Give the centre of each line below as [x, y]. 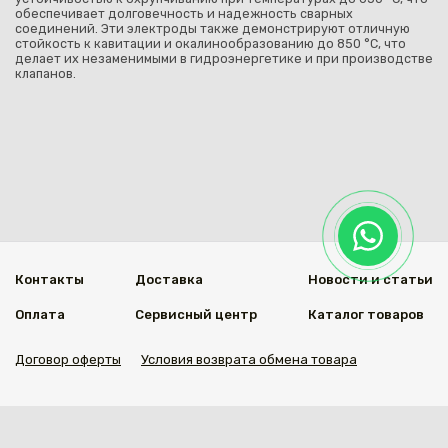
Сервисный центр [196, 314]
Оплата [40, 314]
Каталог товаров [366, 314]
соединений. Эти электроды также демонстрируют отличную [212, 29]
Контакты [49, 279]
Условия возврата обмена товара [249, 359]
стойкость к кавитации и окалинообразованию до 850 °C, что [210, 44]
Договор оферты [68, 359]
